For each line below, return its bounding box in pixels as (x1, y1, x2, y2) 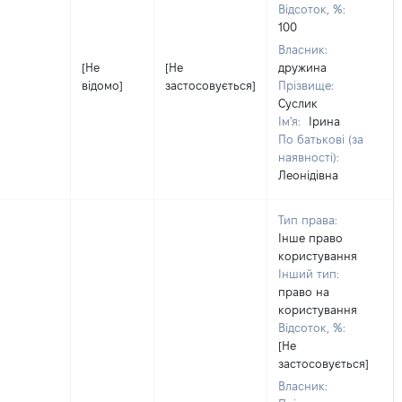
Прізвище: (278, 79, 334, 92)
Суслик (278, 97, 318, 109)
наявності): (278, 151, 339, 163)
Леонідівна (278, 169, 338, 181)
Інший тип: (278, 267, 339, 280)
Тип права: (278, 214, 337, 226)
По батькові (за (278, 133, 363, 145)
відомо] (82, 79, 123, 92)
